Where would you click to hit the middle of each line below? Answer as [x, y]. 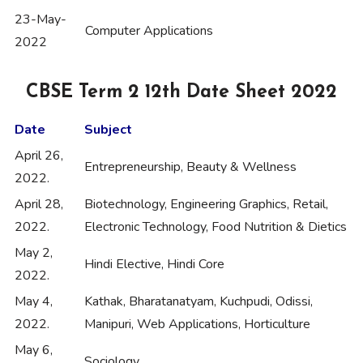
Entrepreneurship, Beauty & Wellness [190, 167]
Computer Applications [149, 31]
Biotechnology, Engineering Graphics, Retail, [206, 205]
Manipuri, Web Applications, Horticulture [197, 325]
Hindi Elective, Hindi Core [154, 265]
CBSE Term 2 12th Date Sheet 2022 [181, 93]
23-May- [41, 20]
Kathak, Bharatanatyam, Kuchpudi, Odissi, [199, 302]
